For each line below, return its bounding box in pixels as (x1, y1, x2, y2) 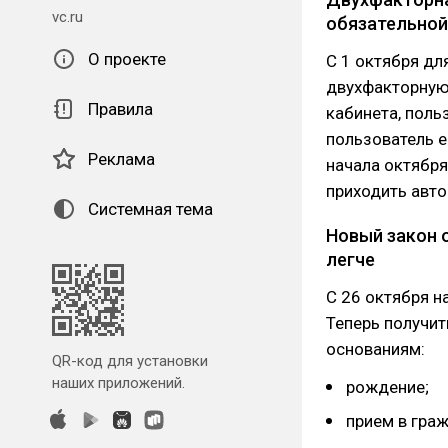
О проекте (88, 49, 166, 69)
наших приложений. (52, 374, 185, 392)
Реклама (88, 149, 155, 169)
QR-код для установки (52, 352, 208, 370)
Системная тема (88, 199, 213, 219)
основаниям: (326, 339, 425, 359)
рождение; (346, 377, 429, 397)
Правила (88, 99, 153, 119)
